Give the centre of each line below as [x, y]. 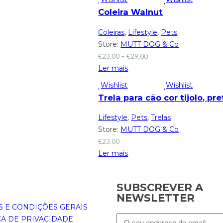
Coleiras [111, 32]
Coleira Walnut [131, 12]
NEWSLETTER [156, 198]
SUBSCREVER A [160, 187]
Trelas [161, 118]
